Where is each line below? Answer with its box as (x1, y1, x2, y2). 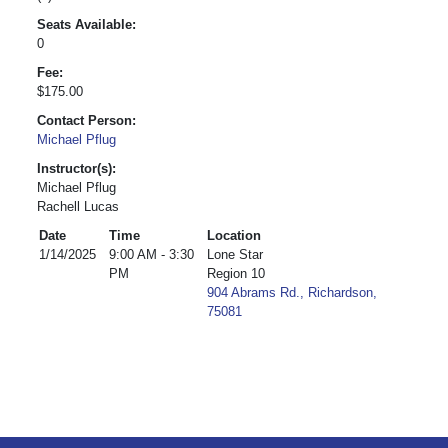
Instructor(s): (37, 161, 116, 176)
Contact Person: (37, 113, 136, 128)
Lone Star (207, 247, 263, 262)
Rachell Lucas (37, 199, 119, 214)
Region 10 (207, 266, 265, 281)
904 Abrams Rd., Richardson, (207, 285, 377, 300)
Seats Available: (37, 17, 136, 32)
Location (207, 228, 261, 243)
